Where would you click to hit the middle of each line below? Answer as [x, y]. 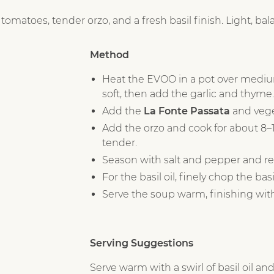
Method [109, 54]
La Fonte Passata [187, 111]
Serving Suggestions [141, 243]
